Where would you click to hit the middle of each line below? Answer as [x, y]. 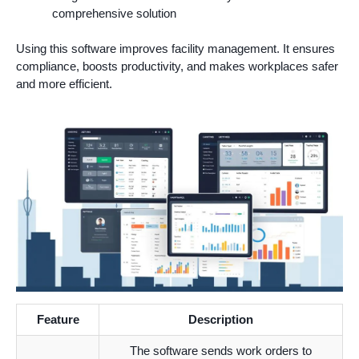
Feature [58, 320]
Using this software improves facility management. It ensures [175, 48]
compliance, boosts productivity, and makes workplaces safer [177, 66]
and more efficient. [64, 84]
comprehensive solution [114, 13]
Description [221, 320]
